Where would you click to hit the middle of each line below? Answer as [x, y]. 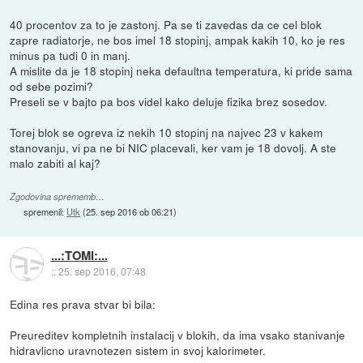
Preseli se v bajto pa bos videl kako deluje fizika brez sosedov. [169, 101]
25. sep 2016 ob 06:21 [130, 212]
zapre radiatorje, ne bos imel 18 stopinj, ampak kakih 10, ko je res [178, 39]
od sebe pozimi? [52, 85]
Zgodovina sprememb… [58, 197]
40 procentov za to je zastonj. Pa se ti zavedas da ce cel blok [166, 24]
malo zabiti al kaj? [56, 162]
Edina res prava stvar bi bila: [83, 304]
